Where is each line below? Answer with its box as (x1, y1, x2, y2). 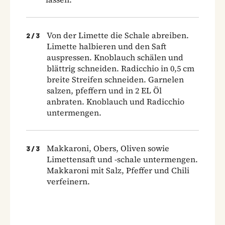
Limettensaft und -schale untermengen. (47, 153, 198, 165)
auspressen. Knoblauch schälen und (47, 51, 183, 63)
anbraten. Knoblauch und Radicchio (47, 95, 184, 107)
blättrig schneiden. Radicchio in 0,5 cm (47, 62, 194, 74)
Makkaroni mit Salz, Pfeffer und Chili (47, 164, 189, 176)
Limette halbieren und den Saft (47, 40, 166, 52)
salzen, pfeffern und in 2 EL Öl (47, 84, 162, 96)
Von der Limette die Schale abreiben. (47, 29, 189, 41)
